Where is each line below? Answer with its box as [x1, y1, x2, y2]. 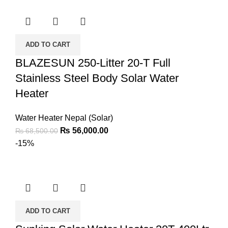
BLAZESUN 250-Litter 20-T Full [15, 56, 170, 69]
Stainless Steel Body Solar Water [15, 71, 179, 84]
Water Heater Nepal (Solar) [15, 113, 113, 122]
